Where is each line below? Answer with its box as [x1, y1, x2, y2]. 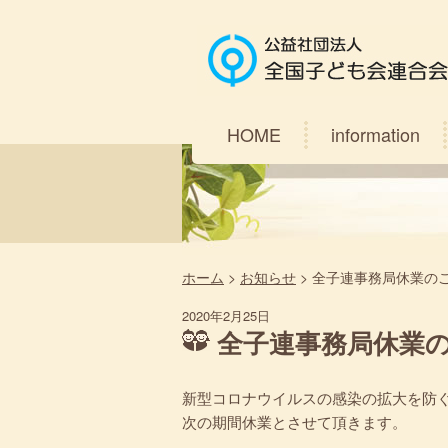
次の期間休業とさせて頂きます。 [182, 410, 407, 432]
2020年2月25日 [182, 306, 270, 325]
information [331, 121, 420, 147]
